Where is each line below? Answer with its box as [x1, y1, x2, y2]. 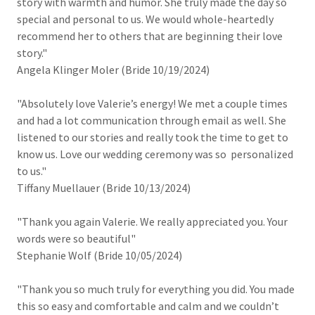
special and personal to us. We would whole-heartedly [17, 12, 274, 26]
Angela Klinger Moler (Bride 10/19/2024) [17, 63, 210, 77]
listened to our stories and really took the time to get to [17, 130, 288, 144]
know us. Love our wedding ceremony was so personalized [17, 147, 293, 161]
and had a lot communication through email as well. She [17, 113, 286, 127]
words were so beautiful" [17, 231, 136, 245]
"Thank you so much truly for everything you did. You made [17, 282, 295, 296]
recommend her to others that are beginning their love [17, 29, 283, 43]
